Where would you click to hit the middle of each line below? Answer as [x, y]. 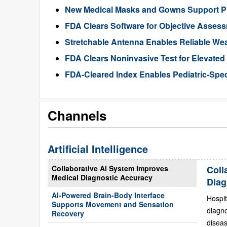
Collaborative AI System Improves [110, 168]
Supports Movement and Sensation [113, 204]
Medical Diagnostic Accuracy [102, 178]
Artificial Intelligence [98, 149]
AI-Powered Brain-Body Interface [108, 195]
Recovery [68, 214]
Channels [77, 116]
